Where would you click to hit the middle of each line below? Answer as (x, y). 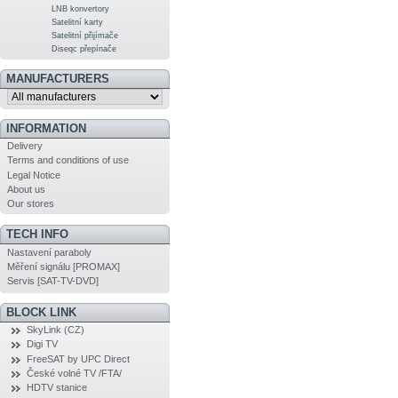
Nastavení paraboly (49, 252)
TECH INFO (37, 235)
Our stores (30, 204)
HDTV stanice (56, 388)
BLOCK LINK (41, 312)
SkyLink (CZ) (55, 329)
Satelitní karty (78, 22)
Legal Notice (33, 175)
